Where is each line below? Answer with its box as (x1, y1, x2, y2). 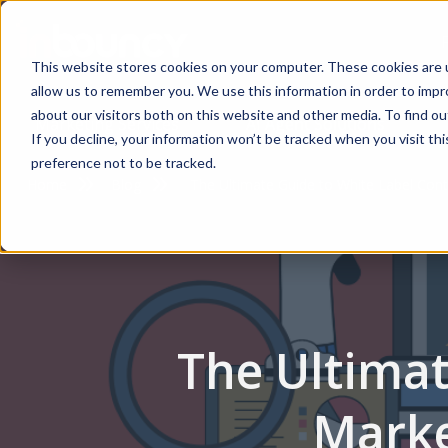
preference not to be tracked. (30, 153, 216, 171)
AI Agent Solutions (246, 113, 386, 135)
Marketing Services (35, 113, 179, 135)
